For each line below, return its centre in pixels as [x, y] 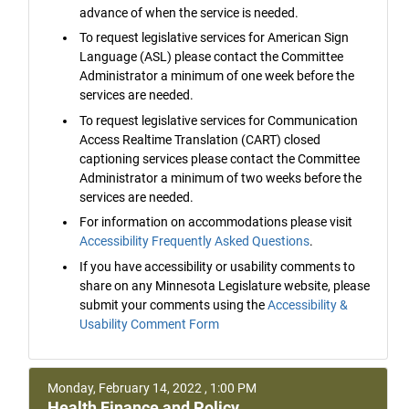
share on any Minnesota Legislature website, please [225, 285]
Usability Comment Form [150, 324]
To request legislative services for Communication [219, 120]
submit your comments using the [174, 304]
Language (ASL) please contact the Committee [212, 57]
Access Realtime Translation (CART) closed [200, 139]
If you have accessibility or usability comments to [218, 266]
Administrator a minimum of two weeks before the [221, 178]
